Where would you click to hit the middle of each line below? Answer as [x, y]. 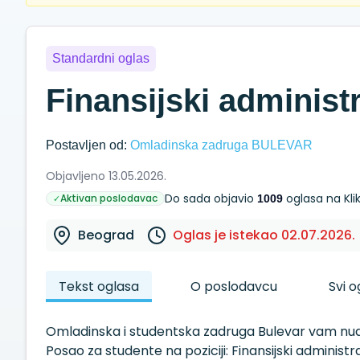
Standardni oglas [101, 58]
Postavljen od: [86, 145]
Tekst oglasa [99, 286]
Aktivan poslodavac [109, 198]
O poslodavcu [234, 286]
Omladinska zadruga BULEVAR [221, 145]
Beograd [106, 235]
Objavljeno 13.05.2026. [106, 176]
